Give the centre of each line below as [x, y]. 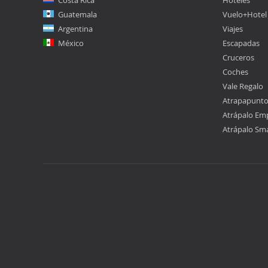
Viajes [233, 29]
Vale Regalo [243, 86]
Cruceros [238, 57]
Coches [235, 72]
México [71, 43]
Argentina [75, 29]
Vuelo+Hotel [245, 14]
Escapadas [241, 43]
